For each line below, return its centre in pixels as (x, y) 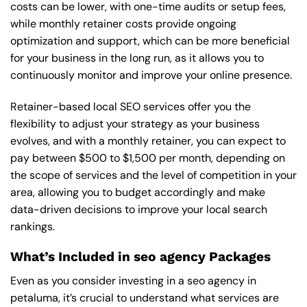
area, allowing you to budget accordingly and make (138, 192)
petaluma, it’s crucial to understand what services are (145, 297)
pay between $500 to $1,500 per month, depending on (148, 158)
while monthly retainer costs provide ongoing (123, 23)
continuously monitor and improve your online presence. (151, 75)
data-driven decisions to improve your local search (139, 209)
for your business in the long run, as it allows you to (137, 58)
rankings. (33, 226)
